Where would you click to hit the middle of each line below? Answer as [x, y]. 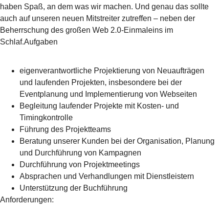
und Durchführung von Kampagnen [80, 153]
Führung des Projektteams [65, 130]
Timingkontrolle [46, 118]
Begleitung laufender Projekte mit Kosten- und [99, 106]
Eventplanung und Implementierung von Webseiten [108, 94]
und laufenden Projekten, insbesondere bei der [101, 83]
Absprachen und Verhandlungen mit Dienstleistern [107, 176]
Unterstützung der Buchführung [74, 188]
